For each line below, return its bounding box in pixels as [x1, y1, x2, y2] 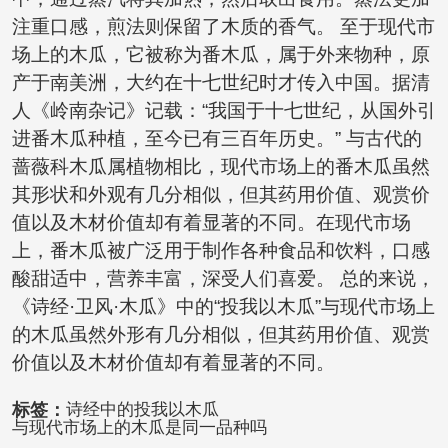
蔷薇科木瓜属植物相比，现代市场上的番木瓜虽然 [11, 156, 430, 178]
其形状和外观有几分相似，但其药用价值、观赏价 [11, 184, 430, 206]
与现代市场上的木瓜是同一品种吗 [11, 417, 267, 437]
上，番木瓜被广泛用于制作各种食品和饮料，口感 [11, 240, 430, 262]
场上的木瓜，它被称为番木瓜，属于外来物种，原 [11, 44, 430, 66]
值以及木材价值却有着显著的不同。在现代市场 [11, 212, 411, 234]
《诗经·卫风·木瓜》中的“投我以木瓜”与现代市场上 [11, 296, 435, 318]
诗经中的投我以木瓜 [65, 399, 219, 419]
